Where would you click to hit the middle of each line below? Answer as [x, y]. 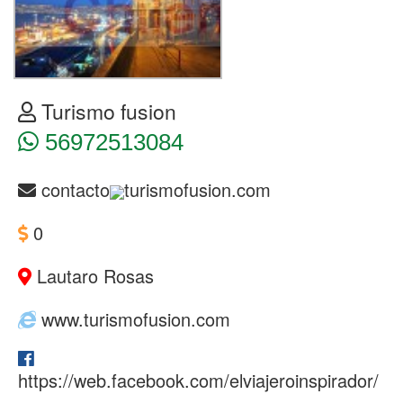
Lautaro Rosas [93, 276]
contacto [73, 190]
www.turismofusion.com [133, 319]
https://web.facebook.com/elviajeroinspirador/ [198, 381]
